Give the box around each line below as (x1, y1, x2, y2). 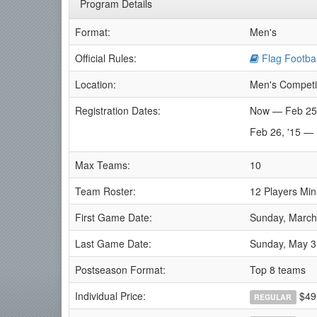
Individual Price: (75, 289, 146, 303)
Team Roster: (75, 184, 136, 198)
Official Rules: (75, 51, 137, 65)
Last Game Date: (75, 236, 151, 250)
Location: (75, 77, 116, 91)
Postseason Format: (75, 263, 166, 277)
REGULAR (254, 292, 292, 302)
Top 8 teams (250, 263, 306, 277)
